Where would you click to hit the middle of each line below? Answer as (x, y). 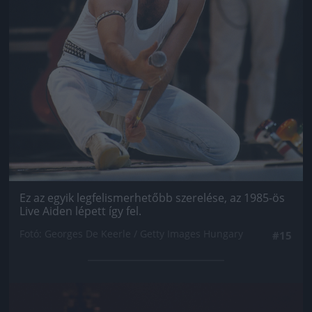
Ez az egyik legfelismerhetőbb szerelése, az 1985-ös (152, 198)
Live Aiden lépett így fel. (80, 211)
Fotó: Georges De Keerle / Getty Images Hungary (131, 234)
